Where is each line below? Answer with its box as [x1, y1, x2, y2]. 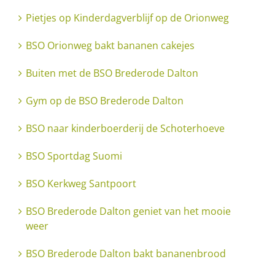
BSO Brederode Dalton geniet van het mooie [26, 204, 231, 218]
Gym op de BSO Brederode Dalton [26, 93, 184, 107]
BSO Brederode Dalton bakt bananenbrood [26, 246, 226, 260]
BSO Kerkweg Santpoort [26, 176, 136, 190]
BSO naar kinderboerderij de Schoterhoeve [26, 121, 225, 135]
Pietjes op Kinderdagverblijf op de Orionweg [26, 10, 229, 25]
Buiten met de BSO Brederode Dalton [26, 66, 198, 80]
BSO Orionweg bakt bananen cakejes [26, 38, 195, 52]
